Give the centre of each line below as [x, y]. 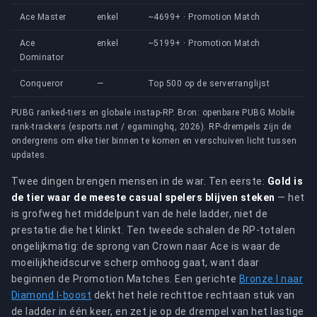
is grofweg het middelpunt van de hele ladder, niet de [140, 214]
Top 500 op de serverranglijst [209, 83]
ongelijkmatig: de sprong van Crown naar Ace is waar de [146, 246]
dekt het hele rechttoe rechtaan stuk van [193, 295]
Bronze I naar [271, 279]
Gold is [285, 181]
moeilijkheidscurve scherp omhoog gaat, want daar [136, 263]
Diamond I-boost [52, 295]
